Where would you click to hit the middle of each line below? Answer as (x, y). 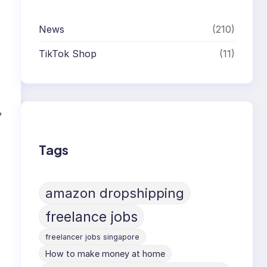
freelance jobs (92, 216)
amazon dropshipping (115, 193)
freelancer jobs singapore (93, 237)
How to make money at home (105, 253)
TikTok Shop (68, 54)
